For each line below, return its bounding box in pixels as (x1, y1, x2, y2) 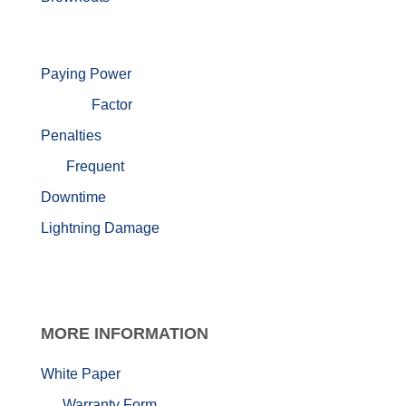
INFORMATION (94, 324, 208, 343)
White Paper (41, 366, 121, 382)
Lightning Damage (41, 219, 159, 236)
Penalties (41, 127, 101, 143)
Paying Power (41, 65, 131, 82)
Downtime (41, 188, 106, 205)
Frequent (66, 158, 124, 174)
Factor (92, 96, 132, 112)
